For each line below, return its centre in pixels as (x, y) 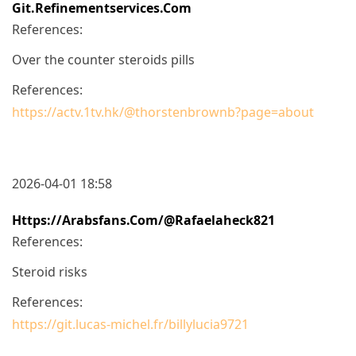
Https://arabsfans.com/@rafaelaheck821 (143, 220)
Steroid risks (50, 271)
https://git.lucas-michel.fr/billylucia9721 (130, 324)
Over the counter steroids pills (103, 59)
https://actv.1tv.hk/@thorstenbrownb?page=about (163, 112)
